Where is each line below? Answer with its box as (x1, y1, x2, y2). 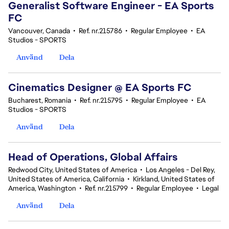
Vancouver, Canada (8, 26, 70, 35)
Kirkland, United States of (133, 174, 215, 184)
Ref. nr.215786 (79, 26, 122, 35)
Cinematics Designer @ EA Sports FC (8, 81, 192, 94)
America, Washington (8, 184, 76, 193)
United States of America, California (8, 174, 124, 184)
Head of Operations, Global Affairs (8, 150, 178, 164)
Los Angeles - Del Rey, (146, 165, 215, 174)
